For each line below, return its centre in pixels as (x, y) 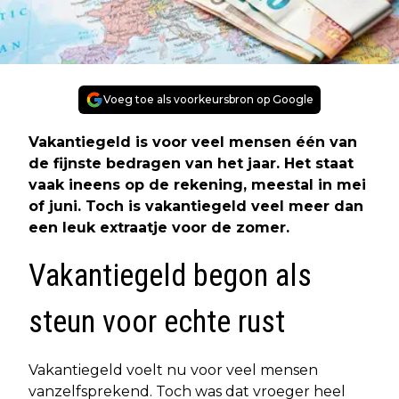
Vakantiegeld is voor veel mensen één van (193, 142)
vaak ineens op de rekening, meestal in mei (197, 185)
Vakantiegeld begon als (170, 276)
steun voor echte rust (157, 322)
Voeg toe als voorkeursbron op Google (208, 100)
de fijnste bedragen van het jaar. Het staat (191, 164)
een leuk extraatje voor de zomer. (159, 228)
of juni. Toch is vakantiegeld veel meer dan (196, 207)
